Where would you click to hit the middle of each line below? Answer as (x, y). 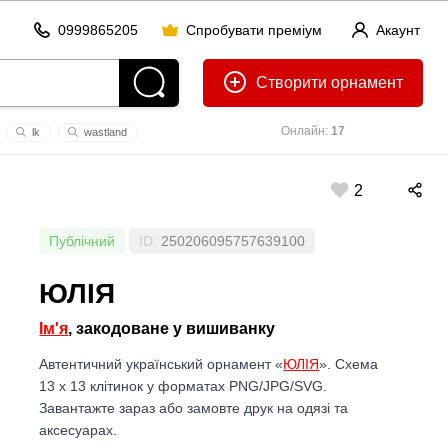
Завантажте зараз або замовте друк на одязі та (194, 407)
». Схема (349, 363)
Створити (291, 82)
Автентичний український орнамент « (161, 363)
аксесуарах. (78, 429)
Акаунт (398, 30)
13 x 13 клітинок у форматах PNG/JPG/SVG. (183, 385)
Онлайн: (306, 131)
